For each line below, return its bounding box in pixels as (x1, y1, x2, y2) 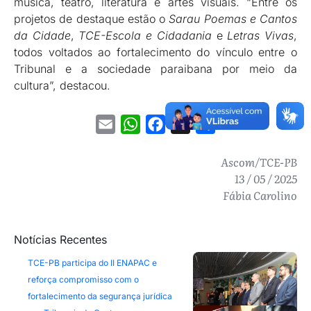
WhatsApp (140, 117, 194, 132)
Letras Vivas (227, 28, 294, 43)
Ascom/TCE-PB (221, 153, 297, 171)
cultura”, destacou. (14, 78, 110, 93)
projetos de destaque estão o (14, 12, 169, 26)
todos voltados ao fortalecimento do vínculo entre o (14, 45, 297, 60)
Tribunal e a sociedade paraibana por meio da (14, 62, 297, 76)
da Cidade (14, 28, 71, 43)
